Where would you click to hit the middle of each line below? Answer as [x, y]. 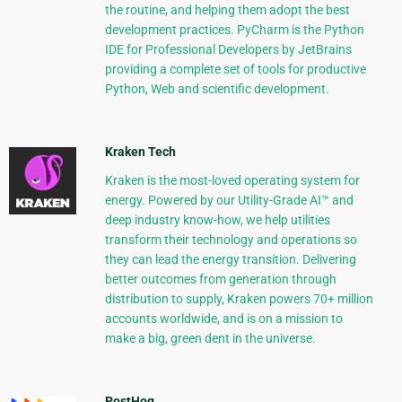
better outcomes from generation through [220, 279]
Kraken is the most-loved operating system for [232, 180]
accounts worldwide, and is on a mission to [223, 318]
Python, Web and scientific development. [217, 88]
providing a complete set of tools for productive [235, 69]
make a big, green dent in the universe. [210, 338]
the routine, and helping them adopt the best [227, 9]
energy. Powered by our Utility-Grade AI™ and [229, 200]
